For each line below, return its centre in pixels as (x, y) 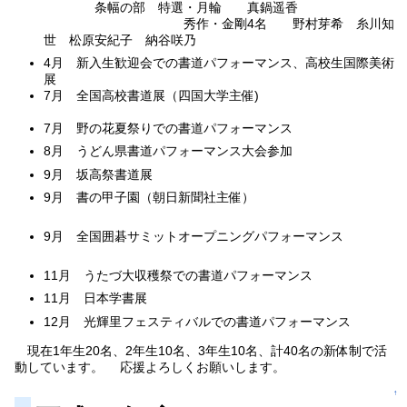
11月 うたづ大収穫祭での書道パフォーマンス (179, 276)
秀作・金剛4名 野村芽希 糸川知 (219, 24)
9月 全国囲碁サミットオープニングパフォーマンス (219, 236)
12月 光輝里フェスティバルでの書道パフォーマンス (198, 321)
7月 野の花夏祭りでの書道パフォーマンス (169, 129)
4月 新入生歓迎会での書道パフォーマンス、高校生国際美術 (219, 63)
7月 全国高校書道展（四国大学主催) (217, 96)
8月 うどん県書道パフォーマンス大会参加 (169, 151)
